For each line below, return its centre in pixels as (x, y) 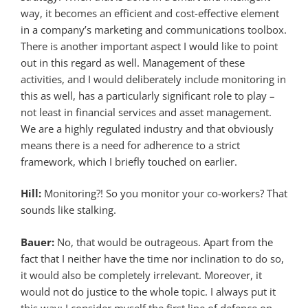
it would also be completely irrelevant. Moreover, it (141, 275)
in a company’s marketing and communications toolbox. (154, 29)
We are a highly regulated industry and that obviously (147, 128)
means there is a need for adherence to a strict (130, 145)
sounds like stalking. (68, 210)
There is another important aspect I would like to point (149, 46)
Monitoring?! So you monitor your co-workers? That (164, 194)
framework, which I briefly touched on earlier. (129, 161)
